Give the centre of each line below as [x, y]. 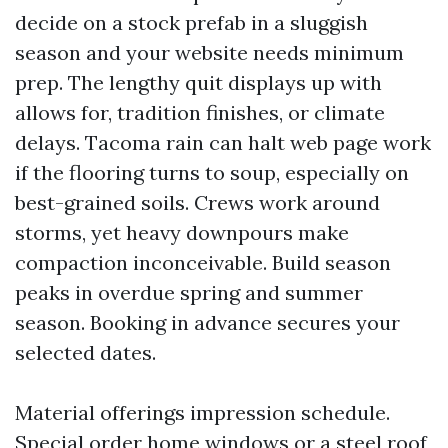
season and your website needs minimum [209, 52]
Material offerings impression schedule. [202, 412]
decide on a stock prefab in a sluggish [191, 22]
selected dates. [85, 352]
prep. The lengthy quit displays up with [198, 82]
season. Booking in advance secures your [207, 322]
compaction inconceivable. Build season [203, 262]
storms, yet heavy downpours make [182, 232]
